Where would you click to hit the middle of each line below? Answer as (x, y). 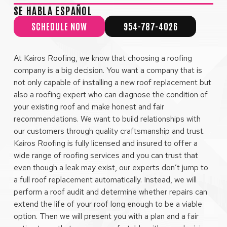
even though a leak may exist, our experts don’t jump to (111, 168)
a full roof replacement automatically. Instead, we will (105, 180)
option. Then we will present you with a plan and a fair (106, 216)
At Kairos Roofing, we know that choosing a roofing (103, 58)
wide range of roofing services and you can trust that (106, 156)
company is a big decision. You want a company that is (108, 70)
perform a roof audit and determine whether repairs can (110, 192)
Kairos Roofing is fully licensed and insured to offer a (105, 143)
